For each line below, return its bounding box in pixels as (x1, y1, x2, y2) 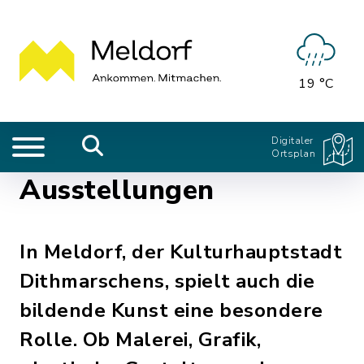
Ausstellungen (19, 171, 214, 209)
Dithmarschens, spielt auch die (19, 268, 314, 294)
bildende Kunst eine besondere (19, 297, 323, 323)
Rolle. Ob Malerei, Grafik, (19, 327, 261, 353)
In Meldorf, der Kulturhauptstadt (19, 239, 342, 265)
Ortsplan (271, 147, 315, 160)
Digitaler (271, 134, 314, 147)
